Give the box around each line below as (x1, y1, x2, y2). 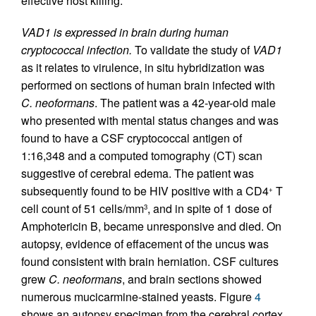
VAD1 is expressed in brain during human (21, 24, 229, 40)
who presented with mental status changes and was (21, 112, 279, 128)
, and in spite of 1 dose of (147, 200, 272, 217)
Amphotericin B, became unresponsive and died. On (21, 218, 281, 234)
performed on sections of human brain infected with (21, 77, 275, 93)
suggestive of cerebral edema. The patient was (21, 165, 254, 181)
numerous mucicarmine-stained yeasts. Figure (21, 288, 255, 305)
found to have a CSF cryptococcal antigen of (21, 130, 242, 146)
